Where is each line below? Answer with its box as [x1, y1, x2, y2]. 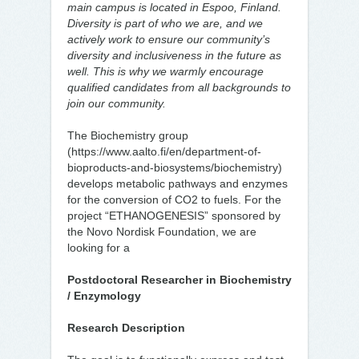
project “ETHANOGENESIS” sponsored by [67, 209, 280, 222]
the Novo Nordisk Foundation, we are [67, 225, 256, 238]
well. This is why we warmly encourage [67, 65, 264, 78]
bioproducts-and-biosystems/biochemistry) [67, 161, 282, 174]
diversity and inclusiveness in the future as [67, 49, 281, 62]
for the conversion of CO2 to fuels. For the [67, 193, 281, 206]
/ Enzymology [67, 289, 141, 302]
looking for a [67, 241, 130, 254]
